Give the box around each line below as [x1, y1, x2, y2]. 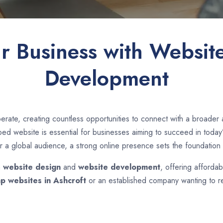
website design [2, 161, 61, 173]
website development [78, 161, 160, 173]
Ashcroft [53, 175, 89, 186]
